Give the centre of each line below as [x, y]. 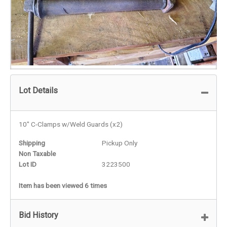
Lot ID [28, 164]
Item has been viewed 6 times [63, 185]
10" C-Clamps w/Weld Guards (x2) [71, 124]
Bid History [39, 215]
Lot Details [38, 90]
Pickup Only [120, 143]
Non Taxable [37, 153]
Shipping [32, 143]
